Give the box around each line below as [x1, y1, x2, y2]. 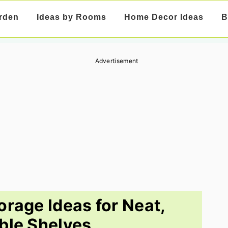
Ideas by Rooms [36, 13, 106, 21]
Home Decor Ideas [124, 13, 204, 21]
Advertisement [95, 57, 138, 65]
